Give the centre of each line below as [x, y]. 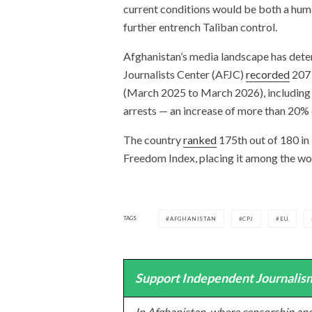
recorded [268, 74]
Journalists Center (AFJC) [185, 74]
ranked [200, 139]
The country [153, 139]
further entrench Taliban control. [200, 26]
